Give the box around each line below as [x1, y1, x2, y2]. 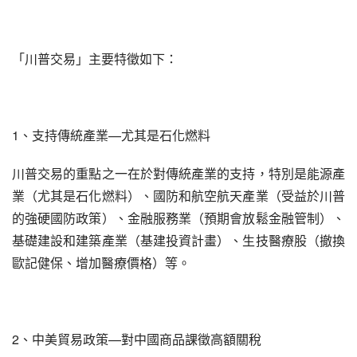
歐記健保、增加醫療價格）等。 [12, 253, 190, 272]
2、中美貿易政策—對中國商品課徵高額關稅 [12, 330, 261, 348]
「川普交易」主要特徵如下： [12, 49, 178, 68]
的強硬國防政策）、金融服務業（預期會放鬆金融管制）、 [12, 209, 345, 227]
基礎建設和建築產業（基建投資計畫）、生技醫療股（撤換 [12, 231, 345, 249]
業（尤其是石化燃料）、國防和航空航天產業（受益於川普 [12, 186, 345, 205]
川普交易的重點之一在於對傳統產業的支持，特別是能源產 [12, 164, 345, 182]
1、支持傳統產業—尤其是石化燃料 [12, 126, 210, 144]
